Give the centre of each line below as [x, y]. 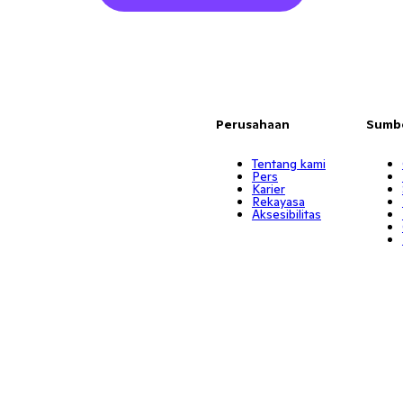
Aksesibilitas [286, 214]
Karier [268, 189]
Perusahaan [252, 124]
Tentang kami [288, 164]
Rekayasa [278, 201]
